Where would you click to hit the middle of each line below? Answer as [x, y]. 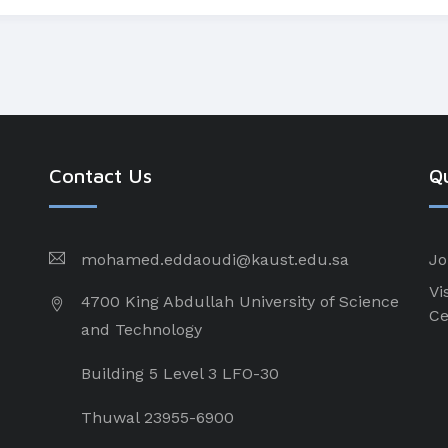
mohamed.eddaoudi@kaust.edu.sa [214, 259]
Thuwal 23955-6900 [157, 417]
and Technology [141, 329]
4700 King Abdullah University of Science [239, 301]
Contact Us [100, 175]
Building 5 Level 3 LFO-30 [179, 373]
